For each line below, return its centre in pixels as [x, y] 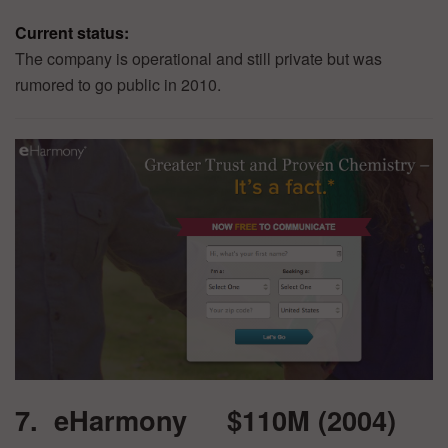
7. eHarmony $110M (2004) [205, 420]
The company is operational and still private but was [198, 58]
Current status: [72, 32]
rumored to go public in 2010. [118, 84]
